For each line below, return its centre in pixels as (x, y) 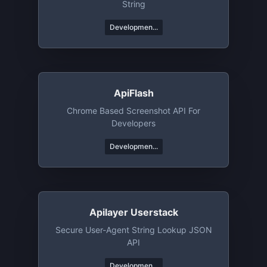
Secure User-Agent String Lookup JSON (133, 230)
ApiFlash (133, 93)
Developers (133, 123)
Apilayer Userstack (133, 212)
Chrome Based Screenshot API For (133, 111)
